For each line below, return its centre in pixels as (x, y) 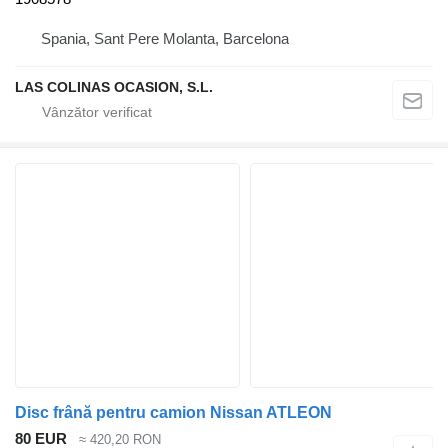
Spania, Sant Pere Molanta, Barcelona (165, 38)
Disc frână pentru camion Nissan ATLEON (173, 412)
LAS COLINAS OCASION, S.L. (114, 86)
